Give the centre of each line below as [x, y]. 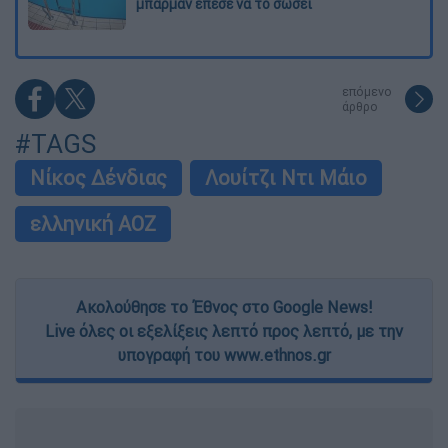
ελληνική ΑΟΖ [93, 224]
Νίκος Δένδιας [98, 178]
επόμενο [367, 92]
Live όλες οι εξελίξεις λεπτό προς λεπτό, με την [224, 331]
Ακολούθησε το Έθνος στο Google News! [224, 307]
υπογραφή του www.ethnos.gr [224, 355]
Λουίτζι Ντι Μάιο [286, 178]
